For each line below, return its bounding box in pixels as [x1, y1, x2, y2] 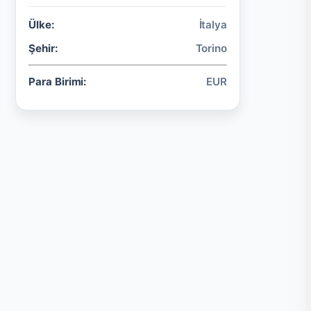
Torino [195, 42, 227, 55]
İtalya [199, 18, 227, 31]
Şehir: [28, 42, 58, 55]
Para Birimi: [28, 75, 87, 88]
